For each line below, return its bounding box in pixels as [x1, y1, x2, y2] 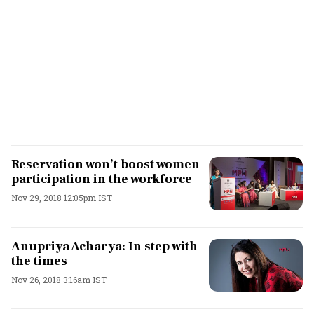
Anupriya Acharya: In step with [11, 238, 198, 254]
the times [11, 252, 67, 269]
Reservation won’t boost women [11, 156, 200, 172]
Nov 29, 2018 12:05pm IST [11, 192, 112, 203]
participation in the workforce [11, 171, 192, 187]
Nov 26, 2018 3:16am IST [11, 273, 107, 285]
